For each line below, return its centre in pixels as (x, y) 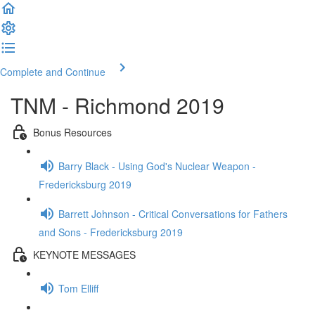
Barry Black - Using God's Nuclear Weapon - (157, 166)
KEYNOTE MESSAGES (84, 254)
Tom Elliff (78, 288)
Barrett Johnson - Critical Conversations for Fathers (173, 213)
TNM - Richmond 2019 (117, 105)
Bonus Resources (72, 132)
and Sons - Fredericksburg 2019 (111, 232)
